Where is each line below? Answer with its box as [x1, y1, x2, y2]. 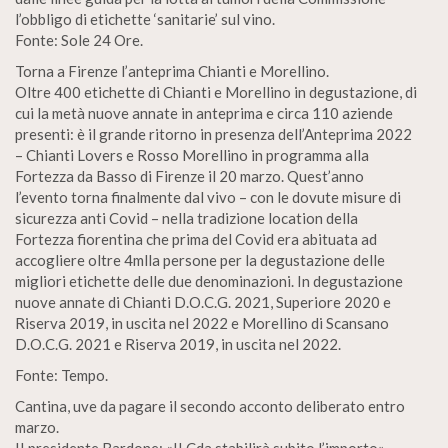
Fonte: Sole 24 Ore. [15, 31, 143, 49]
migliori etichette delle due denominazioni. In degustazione [15, 272, 403, 290]
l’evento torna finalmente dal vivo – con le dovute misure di [15, 188, 401, 206]
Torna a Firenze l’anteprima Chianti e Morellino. [15, 62, 329, 80]
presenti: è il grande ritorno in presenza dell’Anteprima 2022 [15, 125, 412, 143]
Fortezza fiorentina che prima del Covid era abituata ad [15, 230, 377, 248]
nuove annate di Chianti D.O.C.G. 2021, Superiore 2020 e [15, 293, 391, 311]
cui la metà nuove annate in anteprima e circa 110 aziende [15, 104, 393, 122]
